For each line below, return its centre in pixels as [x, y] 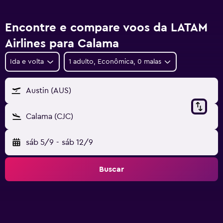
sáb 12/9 [77, 142]
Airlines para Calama [62, 44]
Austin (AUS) [49, 91]
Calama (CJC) [50, 116]
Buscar [111, 169]
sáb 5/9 [40, 142]
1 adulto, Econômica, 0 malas [115, 62]
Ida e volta [27, 62]
